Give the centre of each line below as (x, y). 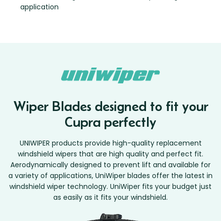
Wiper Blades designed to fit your (110, 106)
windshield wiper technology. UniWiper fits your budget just (110, 187)
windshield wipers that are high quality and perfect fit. (110, 154)
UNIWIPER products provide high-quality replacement (110, 143)
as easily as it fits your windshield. (110, 198)
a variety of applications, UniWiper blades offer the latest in (110, 176)
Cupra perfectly (110, 122)
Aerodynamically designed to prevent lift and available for (110, 165)
